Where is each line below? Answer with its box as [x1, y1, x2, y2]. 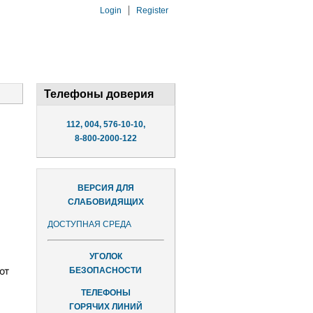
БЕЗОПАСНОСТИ [69, 265, 143, 275]
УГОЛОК [89, 252, 122, 261]
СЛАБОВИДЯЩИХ [67, 197, 144, 207]
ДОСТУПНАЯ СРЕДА [47, 219, 131, 229]
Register [136, 6, 168, 15]
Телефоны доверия [43, 88, 154, 100]
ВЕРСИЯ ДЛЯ [77, 183, 134, 193]
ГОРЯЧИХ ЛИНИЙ [68, 302, 143, 312]
